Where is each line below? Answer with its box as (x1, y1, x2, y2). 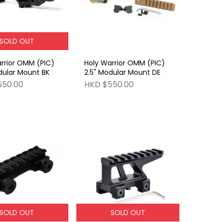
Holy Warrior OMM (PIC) (84, 58, 166, 68)
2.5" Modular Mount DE (84, 67, 161, 78)
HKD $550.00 (84, 78, 134, 90)
